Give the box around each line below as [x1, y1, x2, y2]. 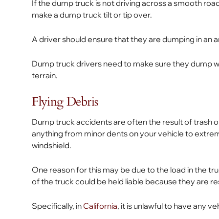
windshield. [32, 140, 73, 150]
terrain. [32, 70, 58, 80]
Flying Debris [32, 93, 98, 110]
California [83, 201, 118, 211]
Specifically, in [32, 201, 84, 211]
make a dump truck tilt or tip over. [32, 10, 153, 20]
